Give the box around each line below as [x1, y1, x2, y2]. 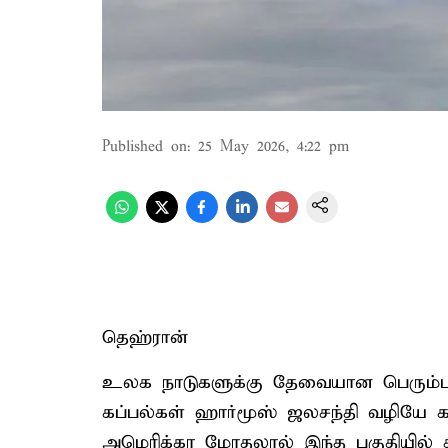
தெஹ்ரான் [102, 326, 188, 349]
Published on [102, 138, 187, 156]
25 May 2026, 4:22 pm [198, 138, 349, 156]
